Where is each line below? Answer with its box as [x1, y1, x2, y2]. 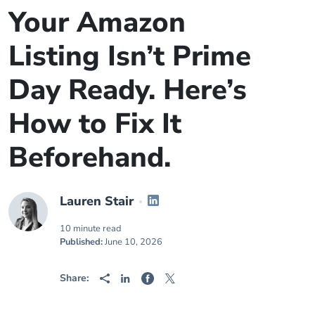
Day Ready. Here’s [8, 70, 247, 109]
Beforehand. [8, 138, 179, 176]
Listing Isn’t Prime [8, 37, 251, 75]
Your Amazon [8, 3, 186, 41]
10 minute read [60, 221, 121, 235]
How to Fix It [8, 104, 181, 143]
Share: [60, 271, 89, 285]
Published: [60, 235, 103, 248]
